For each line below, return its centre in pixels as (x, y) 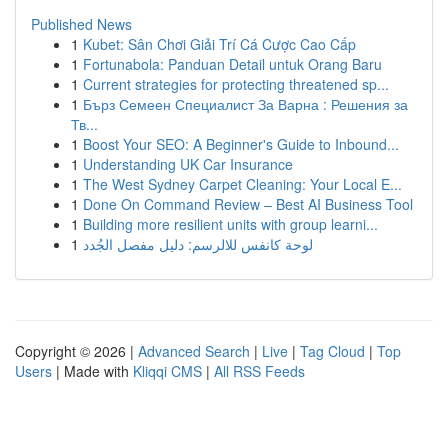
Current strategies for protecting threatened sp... (236, 84)
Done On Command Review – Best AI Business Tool (248, 204)
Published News (81, 24)
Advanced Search (194, 351)
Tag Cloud (332, 351)
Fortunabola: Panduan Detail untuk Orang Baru (232, 64)
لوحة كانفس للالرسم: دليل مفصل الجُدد (198, 244)
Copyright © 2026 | (76, 351)
